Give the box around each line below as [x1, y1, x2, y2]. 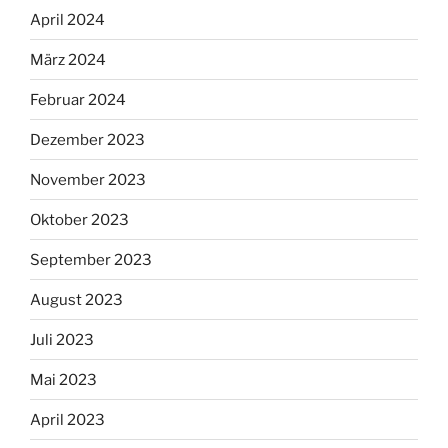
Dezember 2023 [30, 130, 145, 149]
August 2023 [30, 290, 123, 309]
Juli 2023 [30, 330, 94, 349]
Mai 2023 [30, 370, 97, 389]
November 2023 [30, 170, 146, 189]
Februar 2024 [30, 90, 126, 109]
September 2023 [30, 250, 152, 269]
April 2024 [30, 10, 105, 29]
